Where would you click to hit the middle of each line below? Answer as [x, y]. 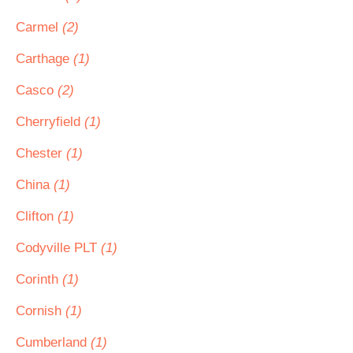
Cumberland [53, 342]
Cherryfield [50, 122]
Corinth [39, 279]
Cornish [41, 311]
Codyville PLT [58, 248]
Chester [41, 153]
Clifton [37, 216]
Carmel [39, 27]
